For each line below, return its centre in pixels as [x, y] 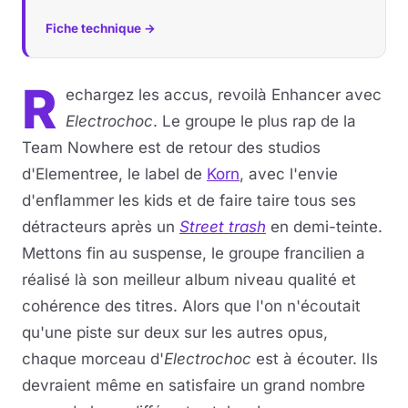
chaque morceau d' [93, 359]
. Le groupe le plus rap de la [255, 121]
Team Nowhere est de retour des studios [171, 148]
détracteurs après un [101, 227]
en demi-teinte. [324, 227]
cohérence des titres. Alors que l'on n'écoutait [191, 306]
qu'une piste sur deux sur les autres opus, [175, 332]
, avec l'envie [289, 174]
